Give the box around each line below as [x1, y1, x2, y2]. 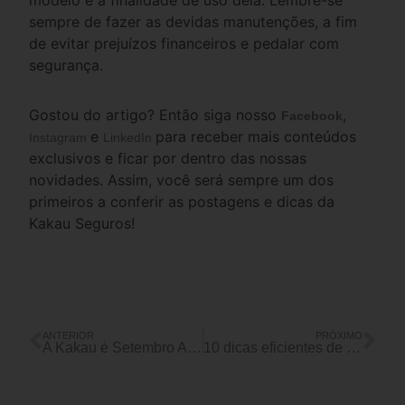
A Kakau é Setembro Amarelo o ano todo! [187, 339, 202, 355]
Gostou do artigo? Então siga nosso [29, 105, 282, 124]
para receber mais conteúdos [155, 127, 357, 146]
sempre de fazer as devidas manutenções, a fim [29, 12, 358, 31]
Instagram [29, 129, 88, 145]
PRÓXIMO [315, 329, 363, 341]
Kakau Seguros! [29, 213, 140, 232]
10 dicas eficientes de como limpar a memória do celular [345, 339, 361, 355]
